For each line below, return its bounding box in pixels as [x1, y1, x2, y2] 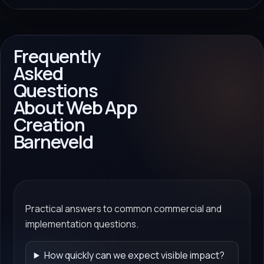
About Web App [13, 95, 137, 120]
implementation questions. [25, 217, 138, 231]
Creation [13, 112, 85, 137]
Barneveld [13, 129, 93, 154]
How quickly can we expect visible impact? [44, 248, 225, 262]
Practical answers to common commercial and [25, 202, 222, 216]
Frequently [13, 44, 101, 69]
